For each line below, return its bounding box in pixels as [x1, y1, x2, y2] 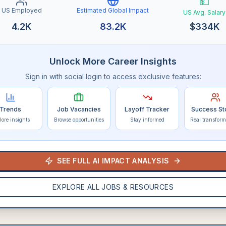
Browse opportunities [53, 117, 104, 123]
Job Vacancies [56, 105, 101, 113]
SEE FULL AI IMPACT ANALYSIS [56, 156, 169, 165]
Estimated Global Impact [77, 7, 149, 14]
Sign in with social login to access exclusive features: [25, 72, 201, 81]
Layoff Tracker [125, 105, 170, 113]
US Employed [1, 7, 42, 14]
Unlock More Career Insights [49, 56, 177, 67]
